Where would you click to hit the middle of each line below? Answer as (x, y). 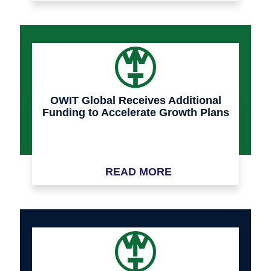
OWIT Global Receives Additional (135, 101)
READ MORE (139, 172)
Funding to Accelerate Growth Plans (135, 113)
